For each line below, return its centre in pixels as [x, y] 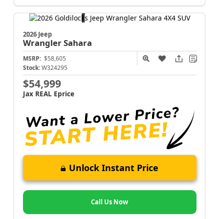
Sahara [77, 43]
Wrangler [43, 43]
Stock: [31, 68]
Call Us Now [109, 202]
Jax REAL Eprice [48, 94]
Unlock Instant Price [114, 167]
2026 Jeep [37, 34]
